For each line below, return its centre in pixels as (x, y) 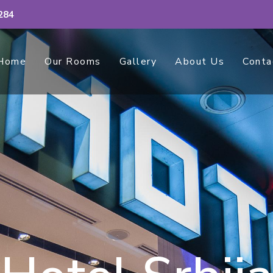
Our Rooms (73, 62)
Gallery (138, 62)
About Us (200, 62)
